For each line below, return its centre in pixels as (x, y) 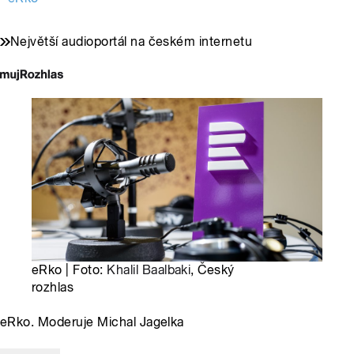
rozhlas (53, 288)
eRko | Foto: (70, 270)
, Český (213, 270)
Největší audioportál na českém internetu (132, 42)
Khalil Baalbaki (149, 270)
